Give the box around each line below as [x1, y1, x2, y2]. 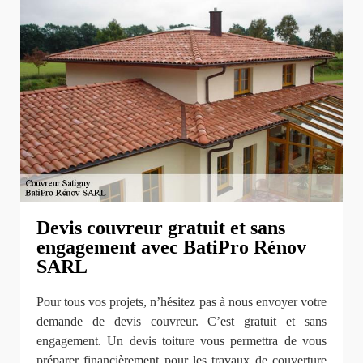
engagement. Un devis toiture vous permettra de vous [36, 333, 327, 348]
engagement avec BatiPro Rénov [36, 237, 306, 258]
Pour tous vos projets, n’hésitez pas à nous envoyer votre [36, 294, 327, 309]
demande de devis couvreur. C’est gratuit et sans [36, 314, 327, 328]
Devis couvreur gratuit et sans [36, 217, 285, 239]
